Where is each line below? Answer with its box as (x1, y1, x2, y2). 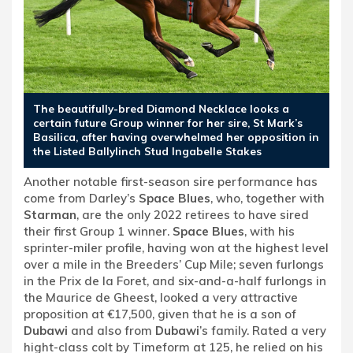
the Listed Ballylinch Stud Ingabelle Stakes (33, 143, 262, 158)
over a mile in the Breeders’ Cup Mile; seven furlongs (24, 256, 324, 272)
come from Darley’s (24, 190, 139, 206)
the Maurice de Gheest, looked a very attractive (24, 289, 298, 305)
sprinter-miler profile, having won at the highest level (24, 240, 329, 255)
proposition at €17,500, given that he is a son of (24, 306, 296, 321)
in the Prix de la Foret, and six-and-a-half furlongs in (24, 273, 326, 288)
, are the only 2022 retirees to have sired (76, 206, 309, 222)
